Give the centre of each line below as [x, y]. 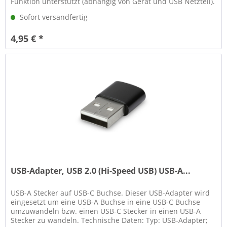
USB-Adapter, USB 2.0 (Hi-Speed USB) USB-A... [101, 171]
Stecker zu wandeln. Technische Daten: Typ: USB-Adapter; [109, 220]
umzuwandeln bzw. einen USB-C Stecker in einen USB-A [106, 211]
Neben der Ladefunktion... [55, 11]
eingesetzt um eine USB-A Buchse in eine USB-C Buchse [106, 202]
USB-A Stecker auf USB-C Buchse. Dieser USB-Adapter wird [110, 193]
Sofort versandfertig [53, 17]
